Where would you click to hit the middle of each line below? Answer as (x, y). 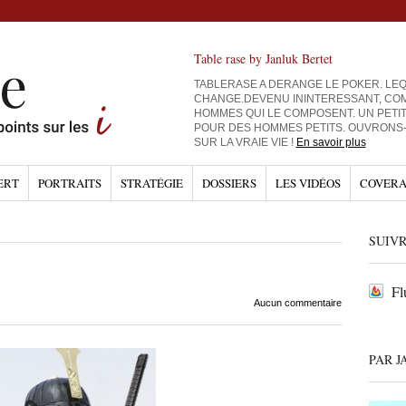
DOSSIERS (229, 183)
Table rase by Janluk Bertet (263, 58)
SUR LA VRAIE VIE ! (245, 142)
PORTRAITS (69, 183)
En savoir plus (331, 142)
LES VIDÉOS (308, 183)
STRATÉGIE (151, 183)
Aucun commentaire (297, 303)
